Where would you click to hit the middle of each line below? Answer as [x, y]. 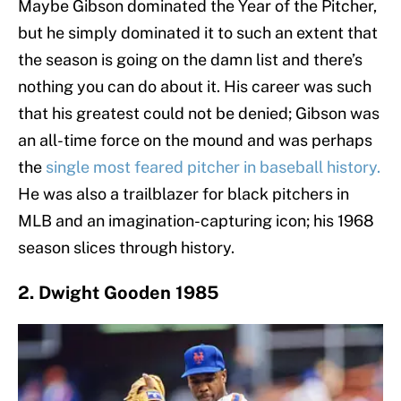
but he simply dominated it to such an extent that [198, 33]
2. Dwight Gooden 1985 [119, 293]
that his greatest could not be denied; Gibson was [199, 114]
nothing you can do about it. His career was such [195, 87]
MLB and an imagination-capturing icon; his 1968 [196, 221]
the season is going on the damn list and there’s [190, 60]
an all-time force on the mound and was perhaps [195, 141]
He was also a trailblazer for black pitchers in [183, 194]
